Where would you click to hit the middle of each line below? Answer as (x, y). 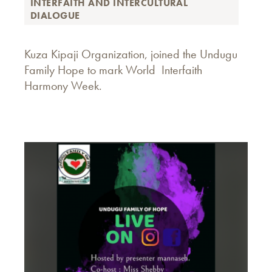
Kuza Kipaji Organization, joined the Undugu (131, 54)
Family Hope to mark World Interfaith (113, 70)
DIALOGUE (55, 16)
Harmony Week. (63, 86)
